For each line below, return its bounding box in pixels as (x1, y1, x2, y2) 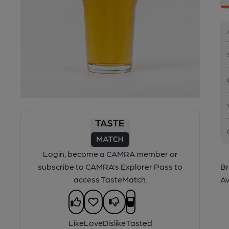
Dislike (102, 217, 126, 227)
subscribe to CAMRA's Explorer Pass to (38, 161, 183, 171)
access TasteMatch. (73, 174, 147, 184)
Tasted (125, 217, 152, 227)
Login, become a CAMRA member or (42, 148, 178, 158)
